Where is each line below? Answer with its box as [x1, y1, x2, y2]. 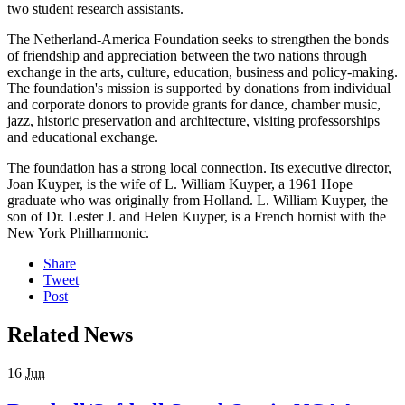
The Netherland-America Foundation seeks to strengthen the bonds [7, 32, 389, 48]
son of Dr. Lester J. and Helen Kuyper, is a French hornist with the [7, 209, 386, 225]
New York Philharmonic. [7, 225, 153, 241]
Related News [7, 323, 133, 347]
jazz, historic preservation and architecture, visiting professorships [7, 113, 380, 129]
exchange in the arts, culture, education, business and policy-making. [7, 64, 398, 80]
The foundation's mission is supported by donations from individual [7, 80, 391, 97]
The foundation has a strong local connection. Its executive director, [7, 160, 391, 176]
